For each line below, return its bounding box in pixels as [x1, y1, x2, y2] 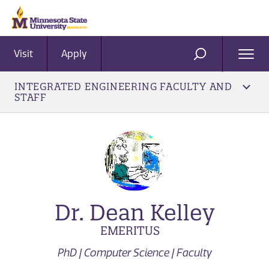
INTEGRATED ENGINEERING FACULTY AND [14, 80, 232, 92]
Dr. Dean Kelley [54, 199, 215, 226]
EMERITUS [100, 223, 160, 238]
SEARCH [199, 53, 240, 65]
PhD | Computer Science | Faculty [57, 246, 212, 259]
